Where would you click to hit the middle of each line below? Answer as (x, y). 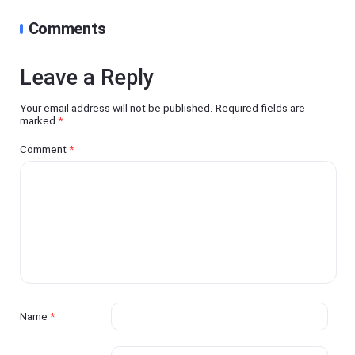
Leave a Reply (87, 78)
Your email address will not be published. (117, 107)
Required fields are (261, 107)
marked (39, 120)
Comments (67, 29)
